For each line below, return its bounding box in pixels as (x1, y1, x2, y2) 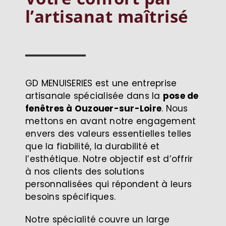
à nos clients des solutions (25, 165, 144, 178)
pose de (162, 89, 199, 102)
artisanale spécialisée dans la (25, 89, 163, 102)
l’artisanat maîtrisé (25, 5, 189, 28)
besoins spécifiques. (25, 190, 116, 203)
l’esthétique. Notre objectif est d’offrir (25, 152, 193, 165)
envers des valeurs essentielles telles (25, 127, 192, 140)
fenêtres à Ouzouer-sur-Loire (25, 102, 162, 115)
